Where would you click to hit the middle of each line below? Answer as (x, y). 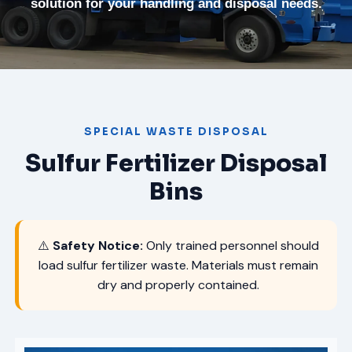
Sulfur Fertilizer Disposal (176, 163)
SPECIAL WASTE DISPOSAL (176, 132)
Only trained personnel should (231, 246)
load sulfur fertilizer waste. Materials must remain (178, 265)
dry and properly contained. (178, 285)
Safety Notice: (97, 246)
